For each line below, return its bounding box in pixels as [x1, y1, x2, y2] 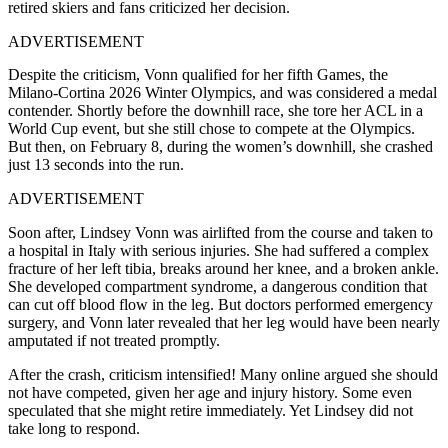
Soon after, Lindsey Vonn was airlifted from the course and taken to [8, 223, 433, 241]
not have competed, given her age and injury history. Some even [8, 383, 412, 401]
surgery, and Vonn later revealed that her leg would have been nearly [8, 313, 440, 331]
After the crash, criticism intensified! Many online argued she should [8, 365, 438, 383]
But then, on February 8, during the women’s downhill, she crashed [8, 137, 433, 155]
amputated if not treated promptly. [8, 331, 220, 349]
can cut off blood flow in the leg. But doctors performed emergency [8, 295, 433, 313]
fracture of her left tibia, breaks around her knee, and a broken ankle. [8, 259, 439, 277]
